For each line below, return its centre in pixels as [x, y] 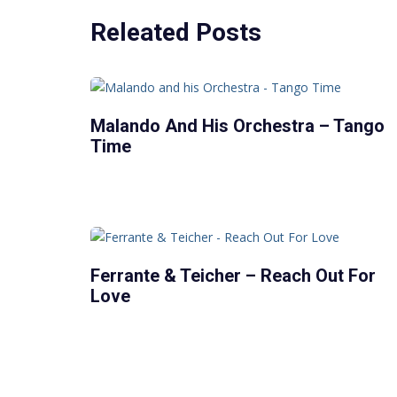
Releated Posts [176, 32]
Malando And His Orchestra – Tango [237, 125]
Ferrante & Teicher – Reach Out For [233, 275]
